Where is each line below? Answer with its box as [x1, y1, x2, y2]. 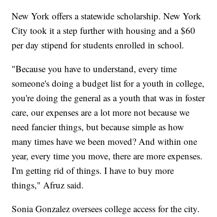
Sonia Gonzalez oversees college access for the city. [12, 202, 200, 215]
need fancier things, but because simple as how [12, 120, 185, 133]
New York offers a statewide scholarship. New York [12, 9, 201, 22]
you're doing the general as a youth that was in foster [12, 91, 205, 104]
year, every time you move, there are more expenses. [12, 149, 203, 162]
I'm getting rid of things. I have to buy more [12, 164, 174, 176]
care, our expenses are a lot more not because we [12, 106, 190, 118]
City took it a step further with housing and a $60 [12, 24, 196, 36]
